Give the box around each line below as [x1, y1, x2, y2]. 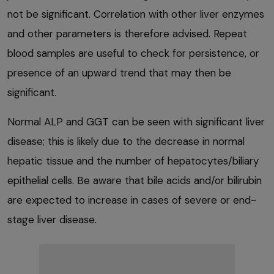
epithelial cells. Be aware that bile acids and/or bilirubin [7, 173, 262, 187]
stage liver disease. [7, 212, 97, 226]
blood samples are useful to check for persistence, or [7, 46, 259, 60]
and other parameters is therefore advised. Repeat [7, 26, 247, 40]
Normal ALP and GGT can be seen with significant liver [7, 114, 265, 128]
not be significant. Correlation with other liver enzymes [7, 7, 264, 21]
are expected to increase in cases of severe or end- [7, 193, 256, 207]
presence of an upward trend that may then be [7, 65, 231, 80]
